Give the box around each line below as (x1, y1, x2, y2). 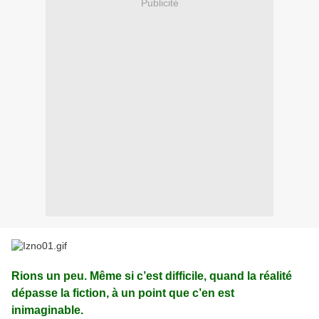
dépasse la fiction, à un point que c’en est (11, 287, 234, 300)
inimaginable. (11, 304, 83, 317)
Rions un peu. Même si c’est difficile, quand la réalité (11, 270, 292, 283)
